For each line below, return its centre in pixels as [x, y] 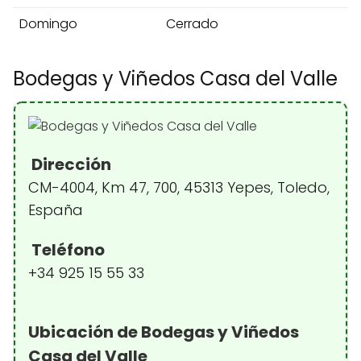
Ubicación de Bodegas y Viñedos [164, 332]
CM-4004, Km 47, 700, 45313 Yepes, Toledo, [179, 188]
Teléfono [66, 250]
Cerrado [192, 24]
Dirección [70, 165]
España [56, 210]
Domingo [48, 24]
